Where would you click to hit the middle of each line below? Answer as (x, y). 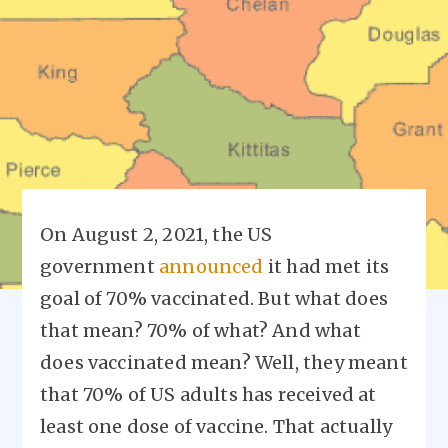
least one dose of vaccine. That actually (216, 426)
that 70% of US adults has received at (208, 394)
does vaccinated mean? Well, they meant (224, 362)
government (99, 266)
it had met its (326, 266)
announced (211, 266)
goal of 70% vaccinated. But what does (214, 298)
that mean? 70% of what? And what (200, 330)
